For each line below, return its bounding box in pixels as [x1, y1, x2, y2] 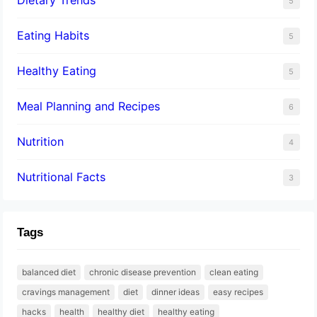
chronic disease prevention [89, 266, 197, 277]
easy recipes [213, 286, 264, 297]
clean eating [209, 266, 259, 277]
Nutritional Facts [17, 169, 106, 184]
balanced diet [22, 266, 76, 277]
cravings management [22, 286, 110, 297]
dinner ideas [151, 286, 200, 297]
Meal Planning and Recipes [17, 98, 161, 113]
